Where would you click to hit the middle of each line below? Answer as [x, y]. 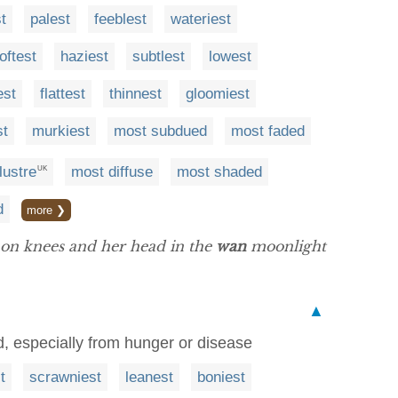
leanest [149, 377]
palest [50, 20]
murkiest [61, 131]
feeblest [120, 20]
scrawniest [65, 377]
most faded [268, 131]
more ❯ [46, 210]
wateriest [201, 20]
